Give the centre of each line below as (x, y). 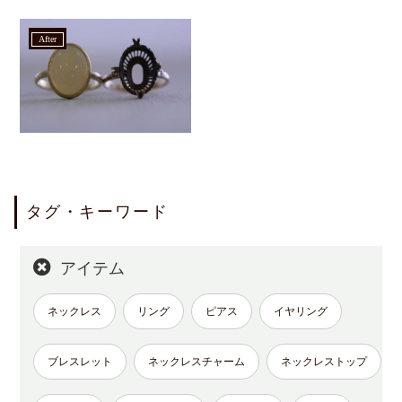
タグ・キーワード (97, 212)
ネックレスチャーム (197, 362)
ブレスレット (80, 362)
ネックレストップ (324, 362)
